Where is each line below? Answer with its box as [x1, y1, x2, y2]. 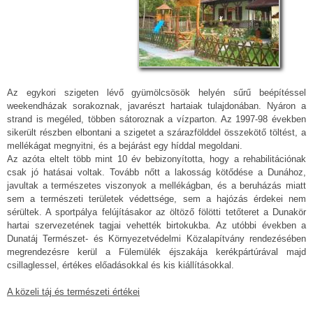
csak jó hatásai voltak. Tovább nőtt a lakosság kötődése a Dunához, [7, 167, 306, 178]
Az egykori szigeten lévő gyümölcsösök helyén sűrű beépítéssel [7, 87, 306, 99]
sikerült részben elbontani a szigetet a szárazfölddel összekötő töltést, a [7, 127, 306, 138]
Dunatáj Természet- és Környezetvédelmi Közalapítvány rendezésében [7, 233, 306, 245]
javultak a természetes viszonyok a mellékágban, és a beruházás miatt [7, 180, 306, 191]
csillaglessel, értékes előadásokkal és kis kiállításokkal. [7, 260, 237, 271]
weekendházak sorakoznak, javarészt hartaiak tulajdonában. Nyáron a [7, 101, 306, 112]
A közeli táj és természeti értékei [7, 286, 140, 298]
